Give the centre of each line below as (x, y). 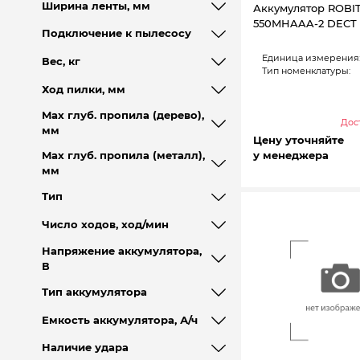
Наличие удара (85, 348)
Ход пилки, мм (83, 89)
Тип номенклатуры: (306, 71)
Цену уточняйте (299, 140)
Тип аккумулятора (94, 292)
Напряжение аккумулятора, (121, 251)
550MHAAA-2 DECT (305, 23)
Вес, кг (61, 61)
